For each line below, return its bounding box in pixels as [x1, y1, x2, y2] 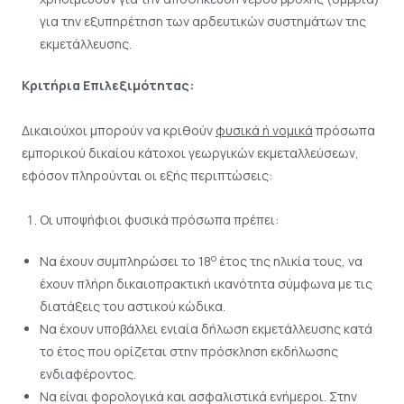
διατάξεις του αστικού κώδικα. [39, 298, 225, 316]
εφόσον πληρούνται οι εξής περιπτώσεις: [21, 166, 272, 184]
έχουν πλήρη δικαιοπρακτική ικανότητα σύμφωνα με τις [39, 275, 372, 293]
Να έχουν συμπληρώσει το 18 [39, 252, 211, 271]
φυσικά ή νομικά [215, 121, 313, 139]
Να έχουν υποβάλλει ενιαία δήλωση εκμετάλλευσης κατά [39, 320, 372, 338]
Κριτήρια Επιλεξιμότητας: [21, 77, 194, 95]
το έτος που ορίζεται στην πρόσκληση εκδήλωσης [39, 343, 338, 361]
